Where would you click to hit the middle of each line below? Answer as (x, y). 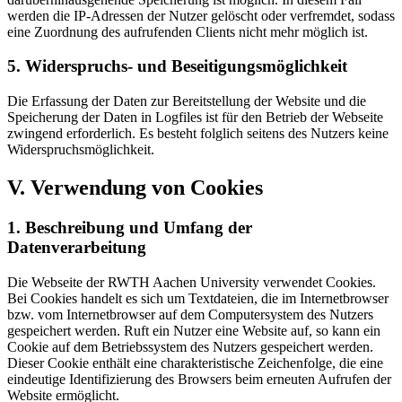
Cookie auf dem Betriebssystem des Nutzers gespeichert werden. (190, 346)
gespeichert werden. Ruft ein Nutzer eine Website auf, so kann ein (194, 330)
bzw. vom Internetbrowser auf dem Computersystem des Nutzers (190, 314)
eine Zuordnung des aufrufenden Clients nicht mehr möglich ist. (188, 31)
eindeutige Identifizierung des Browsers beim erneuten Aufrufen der (199, 379)
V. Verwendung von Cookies (135, 188)
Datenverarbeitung (77, 247)
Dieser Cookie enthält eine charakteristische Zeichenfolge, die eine (195, 363)
